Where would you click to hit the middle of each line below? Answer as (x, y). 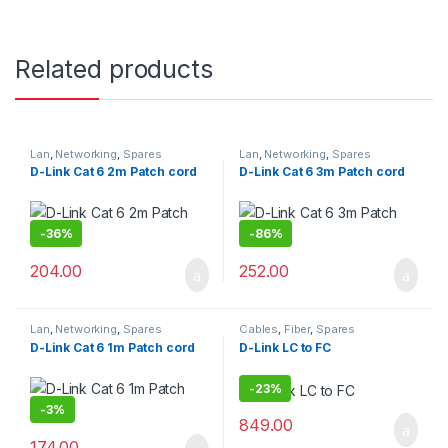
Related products (114, 68)
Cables (258, 329)
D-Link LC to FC (284, 348)
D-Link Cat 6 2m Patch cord (113, 172)
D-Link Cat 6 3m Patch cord (322, 172)
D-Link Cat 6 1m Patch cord (112, 348)
